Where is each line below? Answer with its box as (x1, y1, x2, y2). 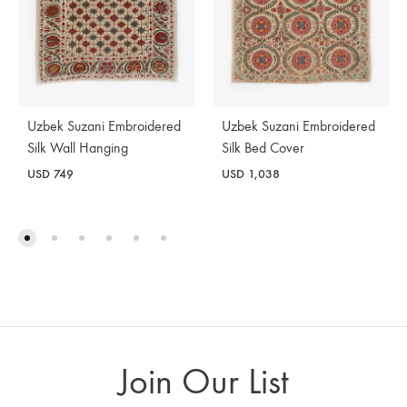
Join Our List (118, 361, 289, 404)
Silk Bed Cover (222, 138, 304, 156)
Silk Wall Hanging (27, 138, 128, 156)
